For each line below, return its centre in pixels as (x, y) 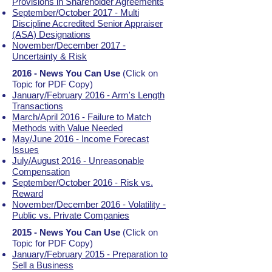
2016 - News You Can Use (66, 73)
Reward (28, 193)
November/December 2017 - (69, 45)
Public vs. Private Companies (71, 215)
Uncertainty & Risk (49, 56)
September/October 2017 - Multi (76, 12)
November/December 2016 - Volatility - (89, 204)
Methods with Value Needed (67, 128)
